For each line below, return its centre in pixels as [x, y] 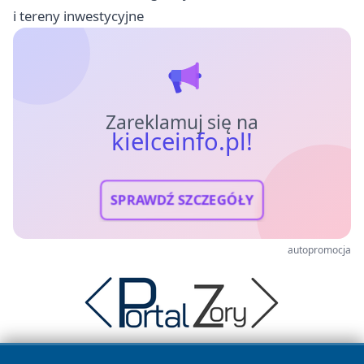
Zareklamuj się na [182, 123]
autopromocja [319, 250]
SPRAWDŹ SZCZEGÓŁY [182, 200]
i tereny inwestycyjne [78, 16]
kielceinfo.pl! [182, 142]
